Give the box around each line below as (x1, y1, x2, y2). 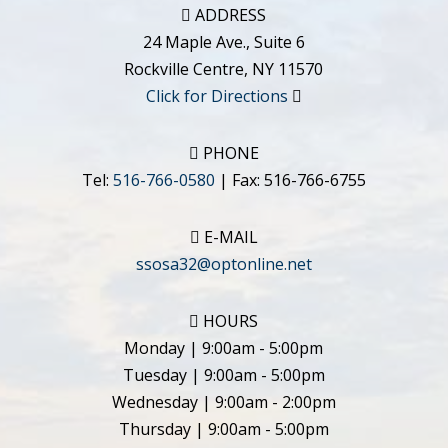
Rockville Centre (124, 57, 245, 80)
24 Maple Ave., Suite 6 (142, 30, 305, 53)
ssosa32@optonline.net (135, 252, 312, 275)
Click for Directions (145, 84, 288, 107)
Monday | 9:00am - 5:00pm (124, 336, 324, 359)
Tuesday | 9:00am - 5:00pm (122, 363, 325, 386)
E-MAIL (199, 225, 258, 248)
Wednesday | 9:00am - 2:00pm (111, 390, 336, 413)
